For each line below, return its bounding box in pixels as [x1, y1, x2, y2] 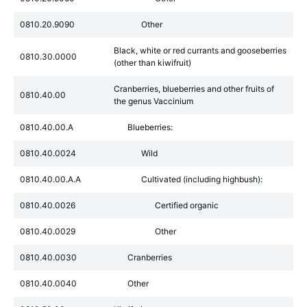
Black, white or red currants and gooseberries [114, 45, 286, 56]
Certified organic [155, 200, 219, 210]
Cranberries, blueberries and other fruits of [114, 84, 274, 94]
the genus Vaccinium [114, 96, 193, 106]
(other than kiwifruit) [114, 58, 191, 68]
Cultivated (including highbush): [141, 174, 262, 184]
